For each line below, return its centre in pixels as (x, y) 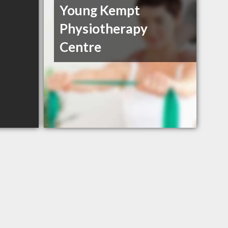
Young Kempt (100, 10)
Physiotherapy (104, 29)
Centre (81, 47)
